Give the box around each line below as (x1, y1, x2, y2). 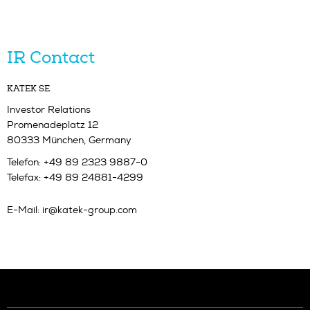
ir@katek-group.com (42, 205, 137, 215)
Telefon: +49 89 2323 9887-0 (7, 158, 147, 168)
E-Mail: (7, 205, 42, 215)
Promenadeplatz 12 (7, 120, 98, 131)
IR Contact (7, 47, 95, 69)
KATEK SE (7, 84, 50, 95)
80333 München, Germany (7, 136, 131, 146)
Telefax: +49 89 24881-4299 (7, 173, 143, 183)
